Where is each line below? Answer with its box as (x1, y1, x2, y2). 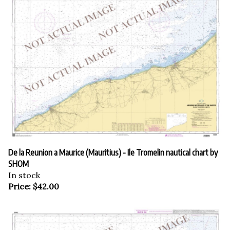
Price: (8, 176, 31, 187)
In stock (8, 165, 40, 176)
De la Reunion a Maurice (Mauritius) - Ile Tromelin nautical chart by (8, 142, 218, 153)
